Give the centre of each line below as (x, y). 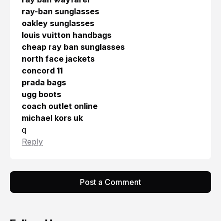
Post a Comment (110, 182)
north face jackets (58, 59)
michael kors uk (52, 118)
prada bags (44, 83)
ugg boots (41, 94)
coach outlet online (60, 106)
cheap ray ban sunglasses (73, 47)
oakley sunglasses (58, 23)
